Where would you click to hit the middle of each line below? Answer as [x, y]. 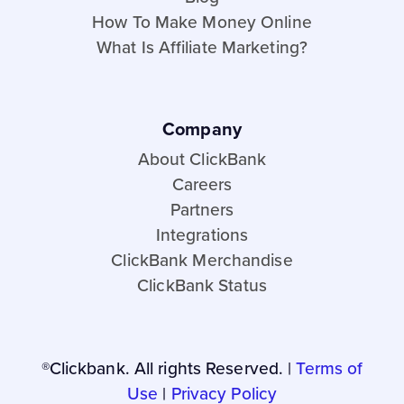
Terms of [330, 368]
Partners [202, 210]
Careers [202, 184]
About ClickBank [202, 159]
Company [202, 129]
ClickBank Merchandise [202, 260]
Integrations [202, 235]
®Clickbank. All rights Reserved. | [166, 368]
